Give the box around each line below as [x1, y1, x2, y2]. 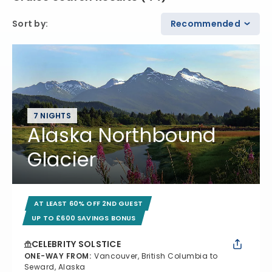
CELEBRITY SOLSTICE [32, 237, 121, 250]
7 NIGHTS [33, 110, 71, 121]
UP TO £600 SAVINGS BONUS [32, 212, 136, 223]
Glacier [27, 145, 97, 173]
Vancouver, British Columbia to [94, 250, 218, 261]
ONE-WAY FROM [24, 250, 89, 261]
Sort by [12, 17, 46, 30]
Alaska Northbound [27, 121, 216, 149]
